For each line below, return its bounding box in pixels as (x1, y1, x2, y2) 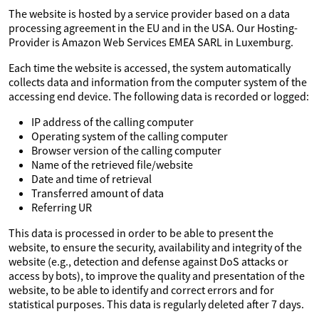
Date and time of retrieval (31, 172, 152, 186)
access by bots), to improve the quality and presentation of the (9, 268, 305, 283)
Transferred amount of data (31, 186, 164, 200)
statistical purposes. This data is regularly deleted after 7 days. (9, 297, 304, 311)
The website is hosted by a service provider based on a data (9, 6, 290, 21)
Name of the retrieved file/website (31, 157, 193, 172)
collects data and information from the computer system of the (9, 75, 307, 89)
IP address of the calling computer (31, 115, 194, 129)
